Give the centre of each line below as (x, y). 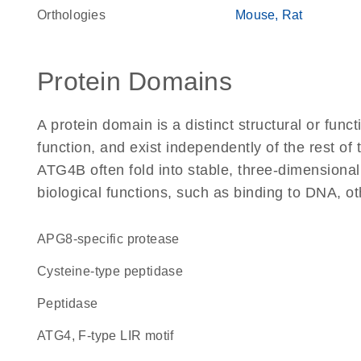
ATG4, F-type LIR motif (110, 336)
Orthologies (71, 15)
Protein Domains (135, 81)
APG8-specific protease (113, 239)
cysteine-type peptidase (115, 271)
